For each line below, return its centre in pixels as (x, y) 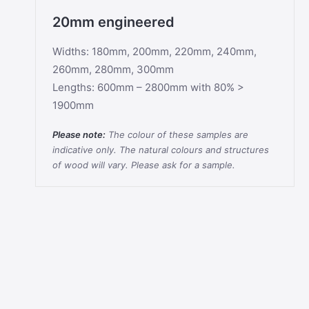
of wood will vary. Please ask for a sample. (144, 165)
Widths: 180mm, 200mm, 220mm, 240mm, (154, 51)
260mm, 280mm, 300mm (113, 69)
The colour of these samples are (177, 134)
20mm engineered (113, 22)
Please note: (79, 134)
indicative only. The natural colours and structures (161, 150)
